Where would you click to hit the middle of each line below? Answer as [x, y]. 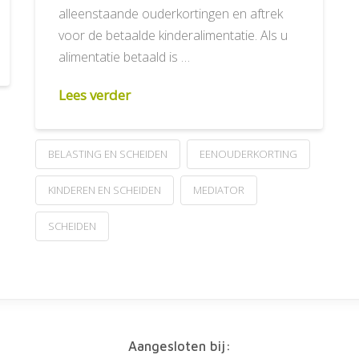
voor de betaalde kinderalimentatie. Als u [173, 35]
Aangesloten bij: [179, 345]
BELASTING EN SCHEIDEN [107, 153]
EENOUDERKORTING [248, 153]
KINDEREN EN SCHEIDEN [104, 190]
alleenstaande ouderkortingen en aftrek [171, 13]
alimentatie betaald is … [125, 56]
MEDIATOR [218, 190]
